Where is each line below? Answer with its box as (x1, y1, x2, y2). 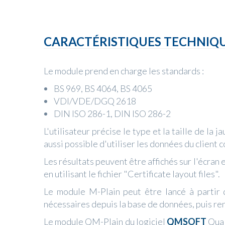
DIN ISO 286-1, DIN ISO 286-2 (54, 107, 171, 119)
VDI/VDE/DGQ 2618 (54, 95, 136, 106)
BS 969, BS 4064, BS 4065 (54, 82, 152, 94)
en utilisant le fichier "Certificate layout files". (44, 168, 220, 179)
